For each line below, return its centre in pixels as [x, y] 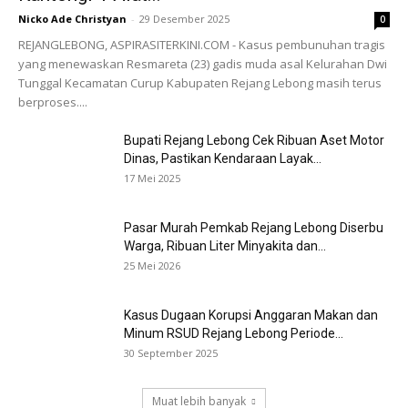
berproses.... [53, 102]
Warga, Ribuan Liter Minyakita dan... [225, 246]
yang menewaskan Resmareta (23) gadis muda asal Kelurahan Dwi [203, 64]
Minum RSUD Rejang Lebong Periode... [234, 334]
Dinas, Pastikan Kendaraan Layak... [223, 159]
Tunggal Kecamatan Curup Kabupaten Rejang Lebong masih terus [200, 83]
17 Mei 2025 [152, 178]
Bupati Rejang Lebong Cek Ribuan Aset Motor [254, 141]
